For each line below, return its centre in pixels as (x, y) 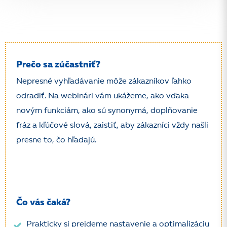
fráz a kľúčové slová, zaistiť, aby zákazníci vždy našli (112, 126)
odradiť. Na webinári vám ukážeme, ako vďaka (103, 96)
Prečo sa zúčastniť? (58, 65)
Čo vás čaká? (43, 203)
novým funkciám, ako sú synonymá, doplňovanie (107, 111)
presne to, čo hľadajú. (56, 140)
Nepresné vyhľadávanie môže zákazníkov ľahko (104, 82)
